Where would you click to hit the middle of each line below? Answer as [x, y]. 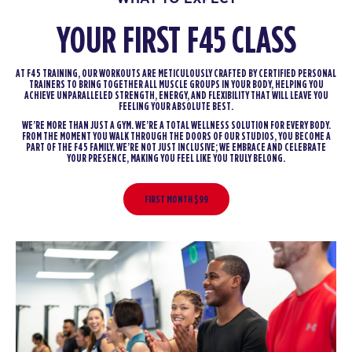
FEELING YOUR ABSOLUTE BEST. [176, 106]
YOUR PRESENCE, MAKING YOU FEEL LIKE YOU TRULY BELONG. [176, 158]
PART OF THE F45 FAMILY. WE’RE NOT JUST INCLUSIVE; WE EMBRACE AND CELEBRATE [176, 147]
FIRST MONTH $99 [176, 199]
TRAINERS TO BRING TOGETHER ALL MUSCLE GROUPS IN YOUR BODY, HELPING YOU [176, 84]
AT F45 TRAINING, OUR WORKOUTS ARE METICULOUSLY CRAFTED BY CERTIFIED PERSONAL [176, 73]
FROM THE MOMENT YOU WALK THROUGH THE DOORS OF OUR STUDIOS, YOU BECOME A [176, 136]
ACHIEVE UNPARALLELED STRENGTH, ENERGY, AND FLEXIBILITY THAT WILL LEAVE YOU [176, 95]
